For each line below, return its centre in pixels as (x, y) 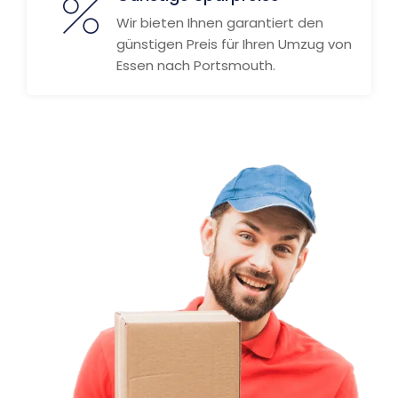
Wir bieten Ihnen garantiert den (220, 23)
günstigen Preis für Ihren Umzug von (234, 44)
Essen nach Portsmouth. (196, 65)
